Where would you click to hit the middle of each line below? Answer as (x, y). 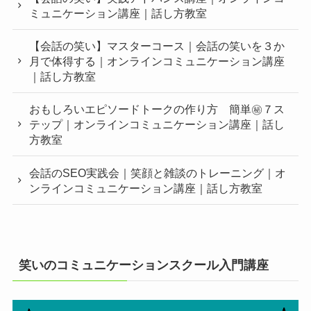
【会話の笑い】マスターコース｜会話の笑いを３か (157, 46)
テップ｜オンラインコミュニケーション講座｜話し (157, 125)
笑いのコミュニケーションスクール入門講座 (143, 266)
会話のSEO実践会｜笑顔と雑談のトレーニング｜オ (158, 173)
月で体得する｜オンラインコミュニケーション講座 (157, 61)
